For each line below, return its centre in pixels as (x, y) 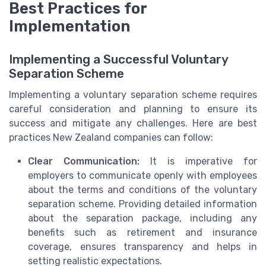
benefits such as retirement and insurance (142, 232)
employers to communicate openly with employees (142, 175)
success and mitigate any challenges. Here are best (133, 123)
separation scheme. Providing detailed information (142, 204)
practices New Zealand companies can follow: (111, 137)
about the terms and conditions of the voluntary (142, 189)
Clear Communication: (84, 161)
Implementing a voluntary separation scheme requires (133, 94)
